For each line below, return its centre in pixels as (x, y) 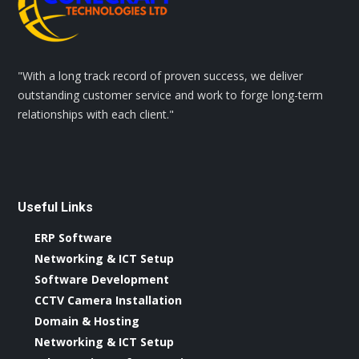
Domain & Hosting (87, 321)
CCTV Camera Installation (109, 300)
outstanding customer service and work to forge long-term (171, 95)
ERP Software (74, 237)
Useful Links (56, 207)
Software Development (102, 279)
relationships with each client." (96, 114)
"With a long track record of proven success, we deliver (161, 75)
